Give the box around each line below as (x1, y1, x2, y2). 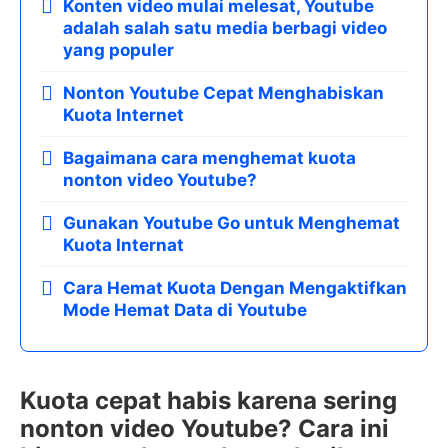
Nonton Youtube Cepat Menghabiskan (63, 83, 384, 103)
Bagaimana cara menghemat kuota (63, 148, 356, 168)
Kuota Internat (63, 235, 184, 255)
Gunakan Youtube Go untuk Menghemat (63, 213, 400, 233)
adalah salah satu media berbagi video (63, 18, 387, 38)
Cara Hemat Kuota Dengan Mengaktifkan (63, 278, 407, 298)
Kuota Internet (63, 105, 184, 125)
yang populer (63, 40, 174, 60)
